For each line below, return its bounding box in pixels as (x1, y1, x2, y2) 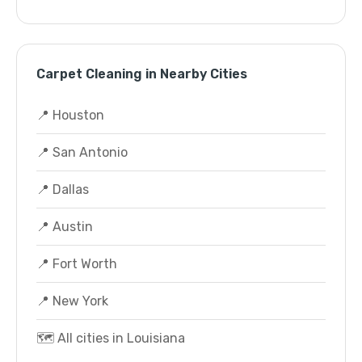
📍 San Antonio (36, 145, 128, 160)
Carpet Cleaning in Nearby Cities (36, 66, 247, 82)
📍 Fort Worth (36, 256, 117, 271)
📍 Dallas (36, 182, 89, 197)
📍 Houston (36, 107, 104, 123)
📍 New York (36, 293, 108, 309)
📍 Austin (36, 219, 93, 234)
